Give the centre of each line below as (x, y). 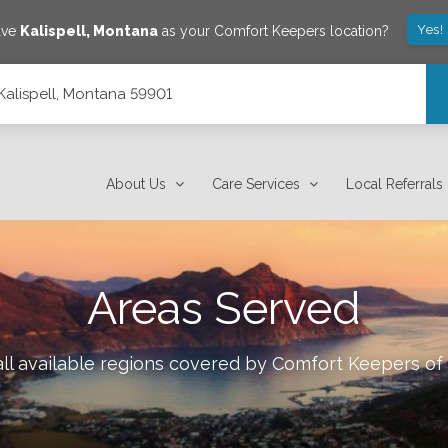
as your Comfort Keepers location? (274, 30)
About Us (136, 184)
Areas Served (224, 308)
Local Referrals (395, 184)
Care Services (256, 184)
